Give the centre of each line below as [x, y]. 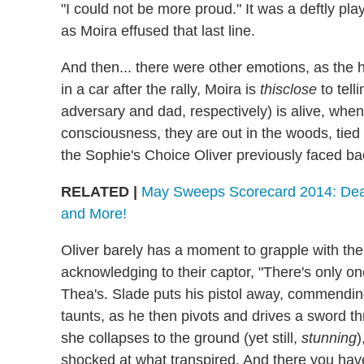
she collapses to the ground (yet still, [181, 338]
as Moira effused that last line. [158, 31]
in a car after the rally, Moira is [160, 89]
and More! [94, 214]
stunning [329, 338]
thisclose [288, 89]
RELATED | [99, 192]
